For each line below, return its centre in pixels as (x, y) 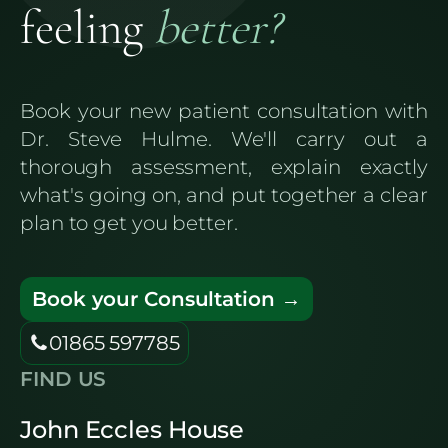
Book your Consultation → (166, 299)
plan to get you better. (129, 223)
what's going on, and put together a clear (224, 195)
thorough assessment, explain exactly (224, 167)
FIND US (63, 379)
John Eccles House (132, 430)
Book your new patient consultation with (224, 111)
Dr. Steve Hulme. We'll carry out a (224, 139)
